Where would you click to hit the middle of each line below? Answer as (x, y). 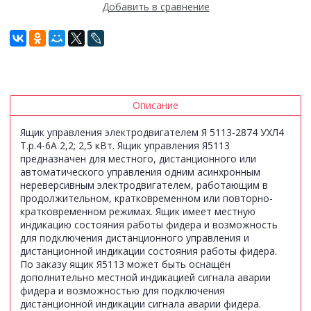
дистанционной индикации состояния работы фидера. (149, 251)
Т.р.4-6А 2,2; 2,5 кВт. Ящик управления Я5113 (125, 146)
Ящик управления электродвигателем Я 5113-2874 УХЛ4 (152, 133)
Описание (155, 106)
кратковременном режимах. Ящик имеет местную (138, 212)
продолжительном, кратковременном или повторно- (146, 199)
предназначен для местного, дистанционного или (138, 159)
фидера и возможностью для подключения (123, 291)
